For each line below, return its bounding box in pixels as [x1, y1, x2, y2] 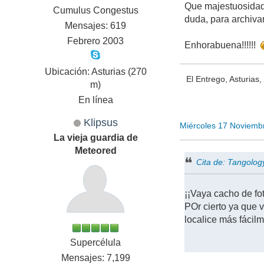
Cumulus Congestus [52, 5, 138, 16]
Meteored [74, 146, 117, 156]
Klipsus [83, 116, 118, 129]
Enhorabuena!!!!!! [184, 40, 261, 51]
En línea [78, 95, 113, 105]
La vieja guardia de [53, 133, 138, 143]
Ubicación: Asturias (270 [44, 67, 147, 77]
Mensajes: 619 [65, 21, 127, 31]
